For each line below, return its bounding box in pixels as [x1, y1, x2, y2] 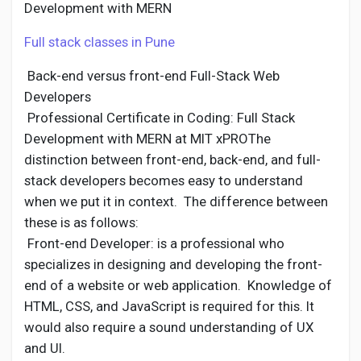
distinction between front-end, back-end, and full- [24, 151, 321, 168]
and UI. [24, 340, 65, 356]
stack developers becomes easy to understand [24, 172, 303, 189]
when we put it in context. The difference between [24, 193, 328, 210]
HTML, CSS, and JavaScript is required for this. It [24, 298, 314, 314]
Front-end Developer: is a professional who [24, 235, 284, 251]
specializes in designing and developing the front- [24, 256, 322, 272]
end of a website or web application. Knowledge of [24, 277, 332, 293]
